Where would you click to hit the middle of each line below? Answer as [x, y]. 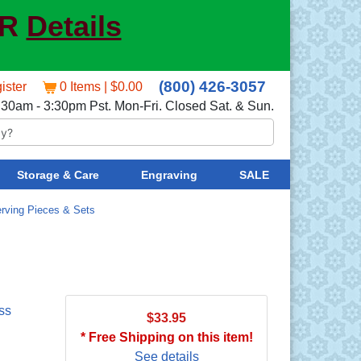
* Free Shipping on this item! [166, 337]
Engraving [169, 174]
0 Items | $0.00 [101, 87]
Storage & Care [58, 174]
